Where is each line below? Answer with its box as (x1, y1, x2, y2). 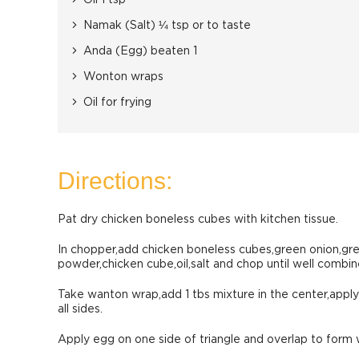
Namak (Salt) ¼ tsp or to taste (83, 20, 251, 31)
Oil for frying (83, 97, 151, 108)
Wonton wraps (83, 71, 163, 83)
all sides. (58, 304, 103, 315)
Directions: (58, 167, 172, 194)
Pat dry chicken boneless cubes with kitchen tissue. (58, 214, 338, 225)
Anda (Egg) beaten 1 (83, 46, 197, 57)
